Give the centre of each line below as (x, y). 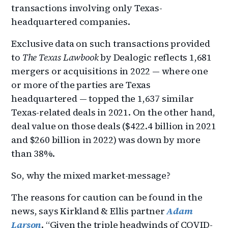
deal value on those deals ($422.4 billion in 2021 (114, 126)
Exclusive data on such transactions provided (111, 43)
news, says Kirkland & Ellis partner (89, 211)
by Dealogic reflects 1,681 (155, 57)
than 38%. (33, 153)
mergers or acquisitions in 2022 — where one (110, 71)
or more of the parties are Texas (81, 84)
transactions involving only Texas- (87, 8)
